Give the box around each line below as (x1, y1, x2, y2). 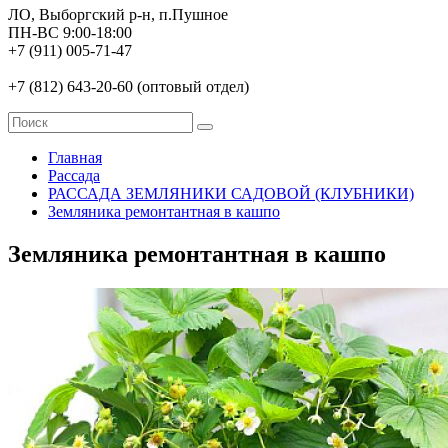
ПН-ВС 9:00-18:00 (8, 24, 132, 41)
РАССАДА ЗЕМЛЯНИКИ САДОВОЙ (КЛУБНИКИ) (48, 185, 414, 202)
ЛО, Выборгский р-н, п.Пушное (8, 6, 228, 23)
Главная (48, 149, 102, 166)
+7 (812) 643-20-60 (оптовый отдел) (8, 78, 249, 95)
